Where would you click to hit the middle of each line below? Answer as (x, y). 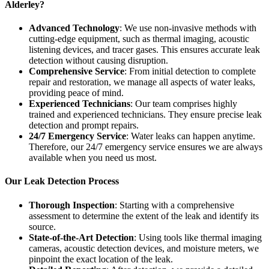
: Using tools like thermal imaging (198, 237)
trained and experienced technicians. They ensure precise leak (145, 115)
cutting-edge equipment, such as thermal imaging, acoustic (139, 39)
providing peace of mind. (76, 93)
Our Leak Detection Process (62, 181)
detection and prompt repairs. (84, 125)
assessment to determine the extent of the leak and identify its (144, 216)
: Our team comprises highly (184, 104)
